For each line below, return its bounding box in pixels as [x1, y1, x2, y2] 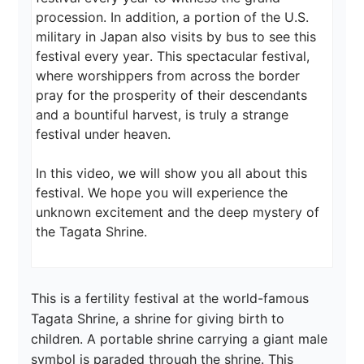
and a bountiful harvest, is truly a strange [36, 106, 293, 123]
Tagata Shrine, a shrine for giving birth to [31, 310, 289, 327]
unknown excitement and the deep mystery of [36, 204, 324, 221]
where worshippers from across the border [36, 67, 305, 84]
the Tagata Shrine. [36, 223, 148, 240]
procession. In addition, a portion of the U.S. [36, 9, 314, 26]
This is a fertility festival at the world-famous [31, 290, 314, 307]
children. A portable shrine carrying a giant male [31, 331, 332, 348]
